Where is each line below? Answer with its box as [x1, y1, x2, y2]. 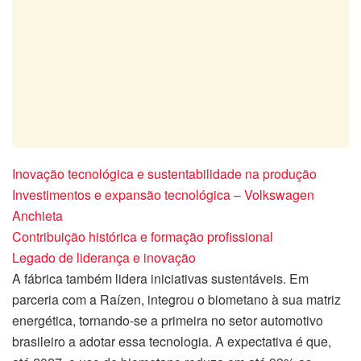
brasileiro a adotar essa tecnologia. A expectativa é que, [12, 332, 331, 351]
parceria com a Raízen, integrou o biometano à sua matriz [12, 290, 341, 309]
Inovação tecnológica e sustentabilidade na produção [12, 164, 317, 184]
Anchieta [12, 206, 63, 226]
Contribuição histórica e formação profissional [12, 227, 273, 247]
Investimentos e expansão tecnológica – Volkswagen [12, 185, 314, 205]
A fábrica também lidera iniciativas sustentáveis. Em [12, 269, 309, 288]
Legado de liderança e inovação [12, 248, 196, 268]
